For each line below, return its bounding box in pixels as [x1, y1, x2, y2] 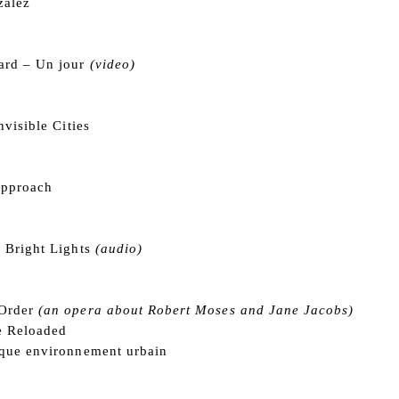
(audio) [94, 241, 143, 256]
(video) [89, 57, 135, 71]
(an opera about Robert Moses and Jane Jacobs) [34, 303, 354, 317]
